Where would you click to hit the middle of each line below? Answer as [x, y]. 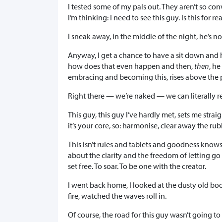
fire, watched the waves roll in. [117, 196]
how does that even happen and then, [131, 66]
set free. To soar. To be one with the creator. [137, 166]
